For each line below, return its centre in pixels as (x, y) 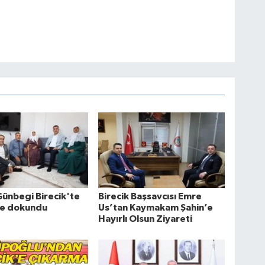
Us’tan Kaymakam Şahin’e (156, 207)
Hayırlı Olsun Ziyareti (146, 219)
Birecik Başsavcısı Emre (150, 196)
